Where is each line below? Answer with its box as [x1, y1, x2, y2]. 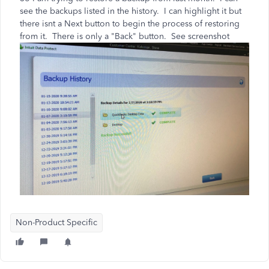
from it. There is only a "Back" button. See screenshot [20, 31, 229, 41]
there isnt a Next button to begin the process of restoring [20, 19, 240, 29]
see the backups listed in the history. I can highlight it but [20, 6, 241, 16]
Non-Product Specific [16, 217, 97, 228]
